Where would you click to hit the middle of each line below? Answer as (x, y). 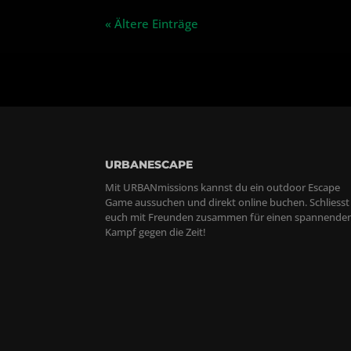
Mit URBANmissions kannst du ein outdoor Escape (223, 187)
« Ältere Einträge (152, 24)
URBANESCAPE (149, 164)
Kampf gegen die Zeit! (156, 232)
